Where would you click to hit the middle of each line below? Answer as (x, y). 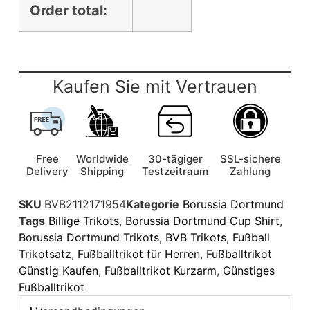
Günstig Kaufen (58, 271)
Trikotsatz (45, 254)
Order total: (68, 11)
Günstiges (248, 271)
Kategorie (152, 204)
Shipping (102, 172)
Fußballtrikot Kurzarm (160, 271)
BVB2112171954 (85, 204)
